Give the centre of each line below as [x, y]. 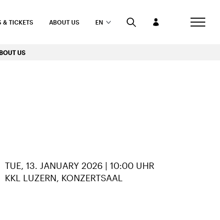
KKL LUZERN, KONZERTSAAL [64, 178]
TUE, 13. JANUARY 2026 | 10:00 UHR [79, 165]
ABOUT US [64, 22]
